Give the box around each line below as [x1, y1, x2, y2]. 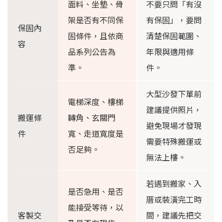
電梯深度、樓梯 [68, 96, 123, 108]
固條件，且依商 [68, 30, 123, 42]
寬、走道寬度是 [68, 127, 123, 140]
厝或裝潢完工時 [146, 193, 202, 206]
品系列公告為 [68, 46, 115, 58]
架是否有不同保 [68, 14, 123, 26]
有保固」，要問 [146, 14, 202, 26]
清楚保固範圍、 [146, 30, 202, 42]
